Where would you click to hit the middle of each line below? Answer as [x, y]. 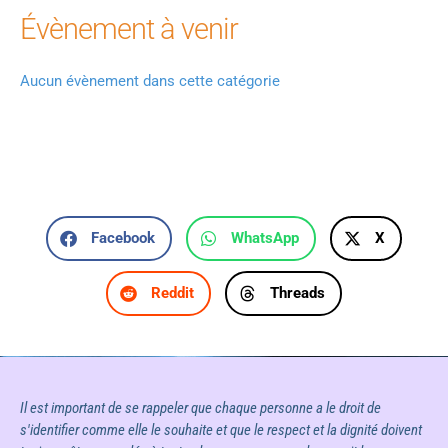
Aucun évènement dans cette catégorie [150, 80]
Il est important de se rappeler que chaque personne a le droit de [200, 407]
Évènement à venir [129, 28]
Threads [297, 293]
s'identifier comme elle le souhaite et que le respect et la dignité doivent [221, 429]
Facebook [123, 238]
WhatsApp [265, 238]
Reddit [172, 293]
